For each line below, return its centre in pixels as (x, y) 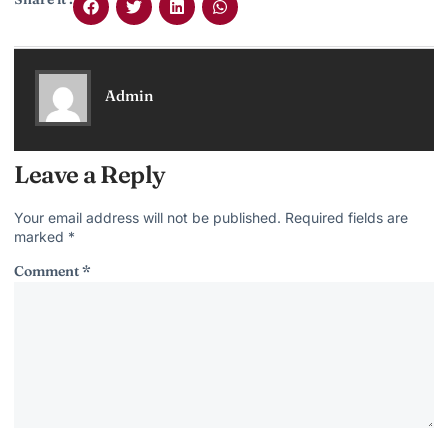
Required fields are (346, 218)
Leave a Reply (90, 175)
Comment (48, 271)
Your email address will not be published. (147, 218)
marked (41, 237)
